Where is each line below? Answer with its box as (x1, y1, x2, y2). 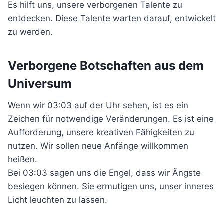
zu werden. (8, 27, 53, 37)
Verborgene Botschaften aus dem (8, 58, 204, 73)
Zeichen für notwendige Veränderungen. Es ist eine (8, 114, 214, 124)
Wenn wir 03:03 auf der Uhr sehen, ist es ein (8, 100, 188, 110)
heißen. (8, 154, 37, 164)
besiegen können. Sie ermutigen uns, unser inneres (8, 181, 214, 191)
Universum (8, 76, 72, 91)
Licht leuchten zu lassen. (8, 195, 107, 205)
